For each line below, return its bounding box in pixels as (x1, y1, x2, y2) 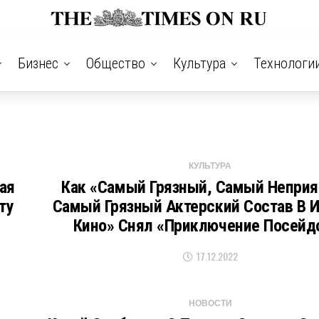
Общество (85, 55, 145, 72)
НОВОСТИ (188, 299, 232, 308)
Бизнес (17, 55, 58, 72)
